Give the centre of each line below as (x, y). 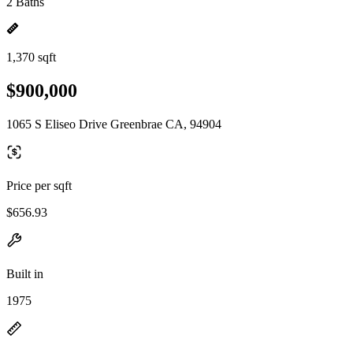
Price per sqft (39, 185)
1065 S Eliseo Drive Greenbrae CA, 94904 (114, 124)
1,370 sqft (31, 57)
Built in (25, 273)
